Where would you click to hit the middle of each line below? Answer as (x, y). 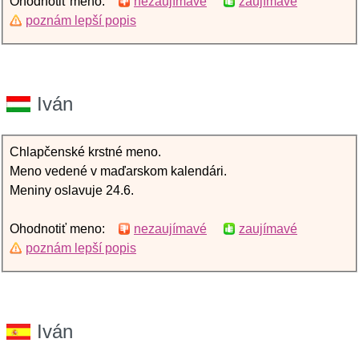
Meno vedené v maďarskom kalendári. (118, 171)
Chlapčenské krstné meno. (85, 152)
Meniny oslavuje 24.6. (72, 190)
